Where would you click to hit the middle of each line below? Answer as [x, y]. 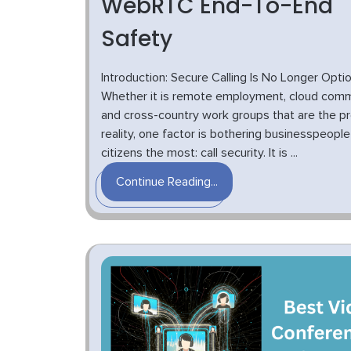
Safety [137, 39]
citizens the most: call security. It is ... [199, 153]
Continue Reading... [167, 182]
